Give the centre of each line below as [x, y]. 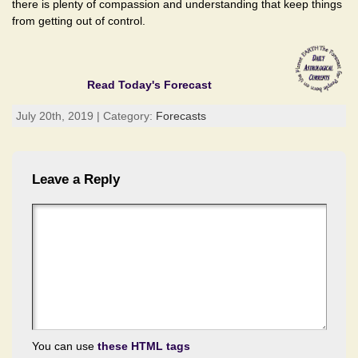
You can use [65, 346]
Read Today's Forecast [149, 84]
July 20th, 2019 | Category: [86, 116]
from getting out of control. [79, 21]
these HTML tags [144, 346]
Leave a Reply [76, 180]
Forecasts [181, 116]
